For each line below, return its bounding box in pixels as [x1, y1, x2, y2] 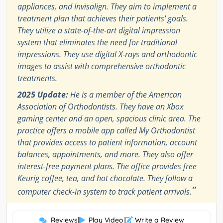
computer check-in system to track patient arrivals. [17, 186, 192, 198]
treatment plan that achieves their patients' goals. [17, 13, 188, 24]
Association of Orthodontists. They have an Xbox [17, 101, 184, 112]
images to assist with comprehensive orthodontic [17, 61, 186, 72]
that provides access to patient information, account [17, 137, 197, 148]
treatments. [17, 73, 57, 84]
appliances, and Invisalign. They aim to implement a [17, 1, 197, 12]
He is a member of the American [68, 89, 182, 101]
